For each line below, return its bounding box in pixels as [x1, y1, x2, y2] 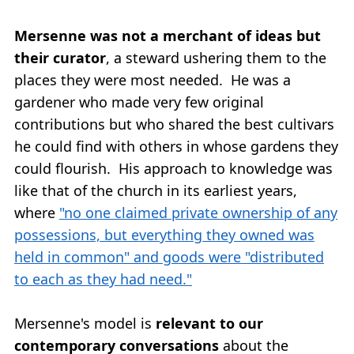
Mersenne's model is [14, 313, 156, 333]
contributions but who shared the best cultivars [14, 114, 334, 134]
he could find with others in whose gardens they [14, 136, 338, 156]
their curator [14, 47, 106, 67]
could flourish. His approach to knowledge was [14, 158, 333, 178]
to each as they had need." [14, 269, 192, 288]
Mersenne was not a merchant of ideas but [14, 25, 321, 45]
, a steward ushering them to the [106, 47, 326, 67]
